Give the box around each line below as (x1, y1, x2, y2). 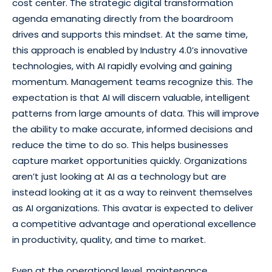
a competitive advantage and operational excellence (12, 217, 256, 230)
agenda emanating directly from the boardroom (12, 12, 233, 25)
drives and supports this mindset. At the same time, (12, 27, 248, 41)
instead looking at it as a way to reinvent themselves (12, 185, 253, 199)
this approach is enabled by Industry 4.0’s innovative (12, 43, 248, 56)
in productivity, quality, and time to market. (12, 233, 206, 246)
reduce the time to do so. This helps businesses (12, 138, 228, 151)
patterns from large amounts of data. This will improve (12, 106, 259, 120)
